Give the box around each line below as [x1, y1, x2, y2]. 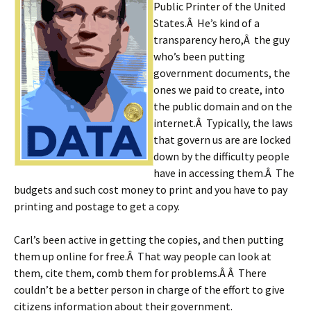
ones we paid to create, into [153, 83, 285, 96]
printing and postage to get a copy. [14, 199, 180, 213]
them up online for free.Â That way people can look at [14, 249, 271, 263]
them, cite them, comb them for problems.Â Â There [14, 266, 267, 280]
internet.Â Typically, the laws [153, 116, 293, 130]
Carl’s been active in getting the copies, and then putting [14, 233, 284, 246]
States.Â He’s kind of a [153, 16, 260, 30]
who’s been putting [153, 49, 245, 63]
